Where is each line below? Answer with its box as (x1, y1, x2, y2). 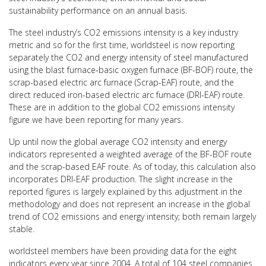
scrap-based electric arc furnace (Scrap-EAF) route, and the (9, 77, 234, 88)
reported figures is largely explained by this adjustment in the (9, 186, 242, 197)
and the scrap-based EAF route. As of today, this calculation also (9, 161, 256, 172)
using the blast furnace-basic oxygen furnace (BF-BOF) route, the (9, 64, 253, 75)
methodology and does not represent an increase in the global (9, 198, 250, 210)
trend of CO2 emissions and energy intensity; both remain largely (9, 211, 256, 222)
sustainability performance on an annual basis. (9, 5, 187, 16)
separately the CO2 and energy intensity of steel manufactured (9, 52, 248, 63)
